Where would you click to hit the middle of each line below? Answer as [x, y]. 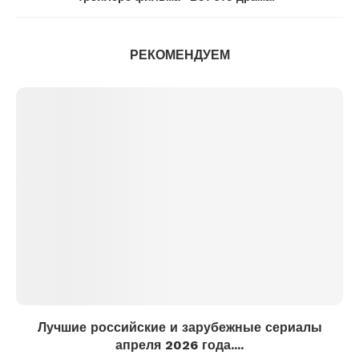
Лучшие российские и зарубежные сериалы [179, 328]
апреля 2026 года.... [179, 345]
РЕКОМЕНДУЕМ [179, 55]
